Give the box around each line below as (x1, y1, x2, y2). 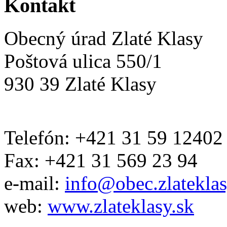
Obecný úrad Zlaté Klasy (4, 27, 203, 49)
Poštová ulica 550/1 (4, 50, 162, 72)
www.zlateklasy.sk (48, 195, 194, 217)
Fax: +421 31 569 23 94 (4, 149, 198, 171)
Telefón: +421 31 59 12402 (4, 126, 223, 148)
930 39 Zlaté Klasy (4, 72, 157, 95)
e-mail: (4, 172, 65, 194)
